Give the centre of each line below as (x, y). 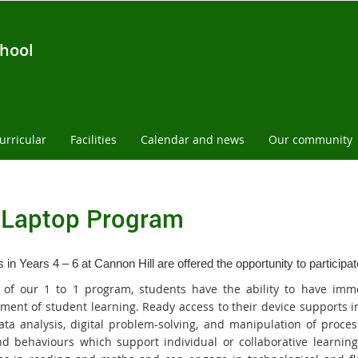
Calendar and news (193, 139)
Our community (310, 139)
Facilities (93, 139)
